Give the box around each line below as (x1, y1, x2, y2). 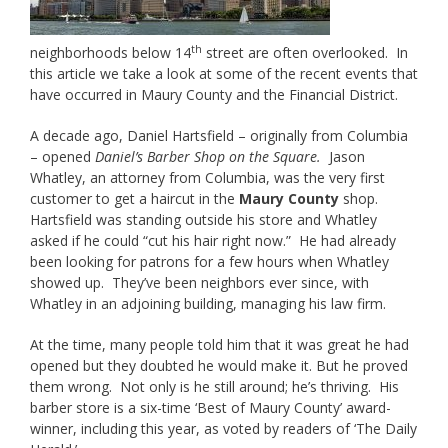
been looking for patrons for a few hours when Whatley (30, 252, 389, 272)
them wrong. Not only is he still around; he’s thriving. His (30, 377, 399, 397)
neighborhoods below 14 (30, 43, 191, 63)
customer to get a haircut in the (30, 189, 239, 209)
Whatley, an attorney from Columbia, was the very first (30, 168, 385, 188)
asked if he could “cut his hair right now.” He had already (30, 231, 396, 251)
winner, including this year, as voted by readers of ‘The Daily (30, 419, 417, 439)
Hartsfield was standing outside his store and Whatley (30, 210, 377, 230)
